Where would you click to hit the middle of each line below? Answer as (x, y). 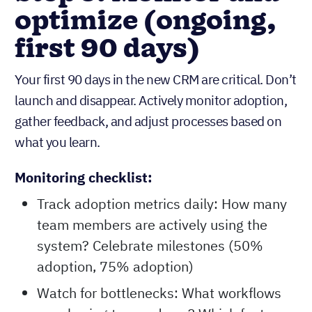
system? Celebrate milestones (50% (150, 246)
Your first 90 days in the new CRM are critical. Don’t (156, 80)
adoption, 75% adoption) (115, 267)
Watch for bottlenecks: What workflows (159, 293)
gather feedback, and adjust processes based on (148, 122)
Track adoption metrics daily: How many (162, 204)
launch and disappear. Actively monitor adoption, (151, 101)
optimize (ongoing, (146, 22)
